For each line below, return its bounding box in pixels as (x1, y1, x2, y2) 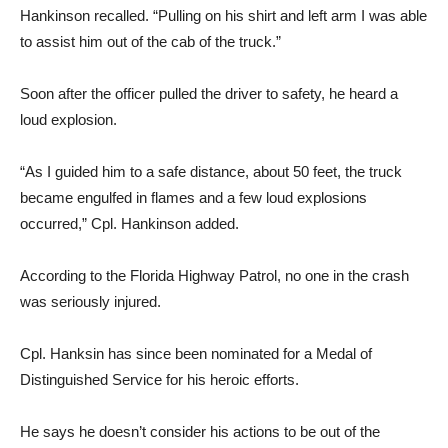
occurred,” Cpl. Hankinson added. (20, 215, 239, 232)
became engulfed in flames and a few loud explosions (20, 189, 367, 206)
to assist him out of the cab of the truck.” (20, 33, 281, 50)
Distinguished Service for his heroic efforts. (20, 371, 299, 388)
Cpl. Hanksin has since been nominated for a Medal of (20, 345, 372, 362)
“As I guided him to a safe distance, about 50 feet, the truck (20, 163, 402, 180)
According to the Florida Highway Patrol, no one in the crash (20, 267, 409, 284)
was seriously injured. (20, 293, 161, 310)
